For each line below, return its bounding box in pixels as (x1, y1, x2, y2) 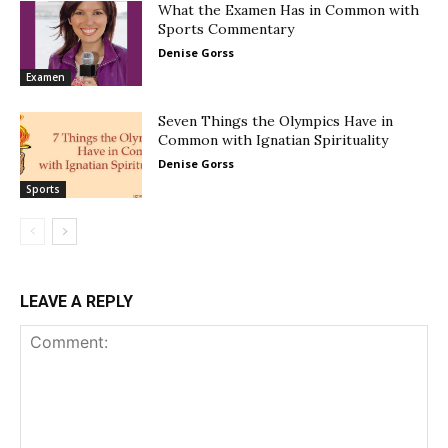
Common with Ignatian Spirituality (158, 131, 389, 150)
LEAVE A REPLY (20, 292, 133, 312)
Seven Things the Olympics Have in (158, 112, 394, 131)
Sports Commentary (158, 19, 295, 38)
